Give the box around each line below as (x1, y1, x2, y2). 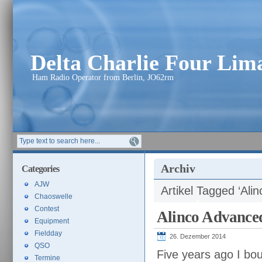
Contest (35, 205, 59, 213)
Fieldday (35, 229, 62, 237)
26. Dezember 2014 (170, 233, 226, 240)
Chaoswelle (35, 192, 73, 201)
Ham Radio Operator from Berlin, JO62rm (32, 73, 174, 82)
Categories (22, 164, 59, 174)
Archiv (161, 162, 195, 175)
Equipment (35, 217, 69, 225)
